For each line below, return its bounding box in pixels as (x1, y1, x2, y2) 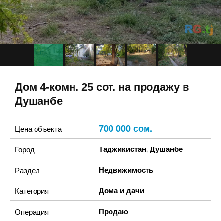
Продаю (99, 206, 128, 217)
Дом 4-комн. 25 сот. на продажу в (15, 81, 189, 93)
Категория (15, 185, 49, 196)
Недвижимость (99, 164, 153, 175)
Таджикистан (99, 144, 146, 154)
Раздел (15, 165, 40, 175)
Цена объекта (15, 123, 62, 134)
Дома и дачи (99, 185, 144, 196)
